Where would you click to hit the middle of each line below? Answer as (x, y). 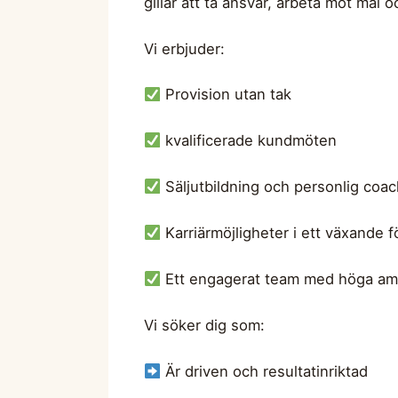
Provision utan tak (226, 95)
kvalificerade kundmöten (248, 141)
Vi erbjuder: (184, 48)
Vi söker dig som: (204, 326)
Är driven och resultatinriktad (264, 372)
